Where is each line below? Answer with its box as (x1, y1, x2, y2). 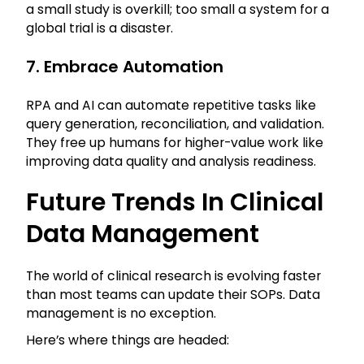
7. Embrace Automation (26, 55, 223, 79)
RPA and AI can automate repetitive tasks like (26, 96, 316, 115)
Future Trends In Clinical (26, 185, 323, 220)
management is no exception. (26, 304, 216, 323)
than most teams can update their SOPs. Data (26, 285, 320, 305)
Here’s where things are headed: (26, 331, 229, 350)
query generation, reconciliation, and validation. (26, 115, 324, 134)
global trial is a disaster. (26, 19, 173, 38)
